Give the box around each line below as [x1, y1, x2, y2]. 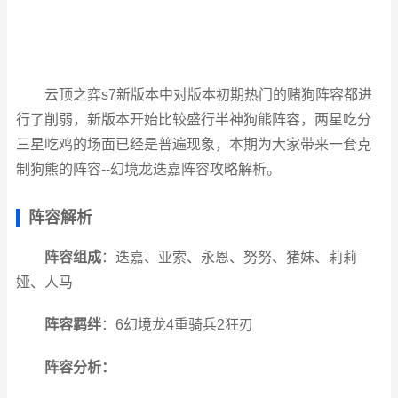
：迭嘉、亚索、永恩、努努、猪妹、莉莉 [100, 250, 357, 265]
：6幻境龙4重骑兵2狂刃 [100, 317, 253, 332]
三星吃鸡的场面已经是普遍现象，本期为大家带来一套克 [16, 137, 371, 152]
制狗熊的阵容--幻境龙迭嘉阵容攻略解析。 [16, 162, 281, 177]
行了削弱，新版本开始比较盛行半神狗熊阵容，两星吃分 [16, 112, 371, 127]
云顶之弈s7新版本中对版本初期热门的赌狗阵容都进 [44, 87, 372, 102]
